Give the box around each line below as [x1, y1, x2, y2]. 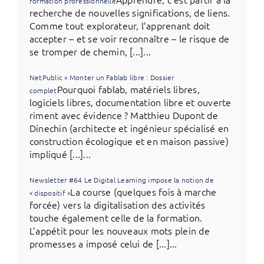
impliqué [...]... [29, 147, 91, 160]
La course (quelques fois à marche [70, 184, 217, 198]
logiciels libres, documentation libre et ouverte [29, 95, 232, 108]
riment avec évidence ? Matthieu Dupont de [29, 108, 218, 121]
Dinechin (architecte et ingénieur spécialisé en [29, 121, 229, 134]
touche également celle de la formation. [29, 210, 203, 224]
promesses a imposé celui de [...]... [29, 236, 177, 250]
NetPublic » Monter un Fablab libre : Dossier [29, 72, 174, 82]
